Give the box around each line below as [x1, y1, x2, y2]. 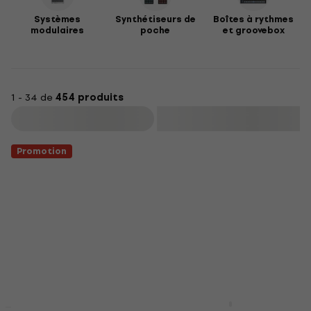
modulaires [31, 23, 85, 37]
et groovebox [222, 23, 285, 37]
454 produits [55, 90, 124, 106]
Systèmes [34, 12, 81, 26]
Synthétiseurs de [115, 12, 196, 26]
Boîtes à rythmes [213, 12, 294, 26]
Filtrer [71, 111, 97, 126]
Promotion [17, 144, 67, 158]
